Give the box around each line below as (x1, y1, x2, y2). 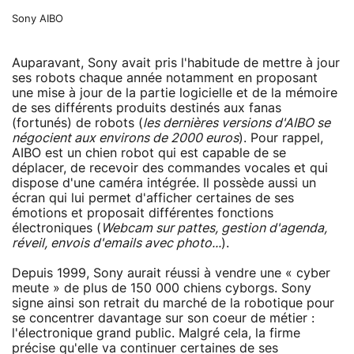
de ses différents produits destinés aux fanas (12, 101, 281, 115)
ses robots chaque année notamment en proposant (12, 71, 318, 85)
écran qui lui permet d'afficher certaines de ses (12, 191, 294, 205)
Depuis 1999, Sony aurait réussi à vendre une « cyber (12, 266, 330, 280)
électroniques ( (12, 221, 101, 235)
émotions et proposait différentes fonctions (12, 206, 273, 220)
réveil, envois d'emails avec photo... (12, 236, 221, 250)
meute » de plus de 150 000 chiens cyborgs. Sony (12, 281, 311, 295)
